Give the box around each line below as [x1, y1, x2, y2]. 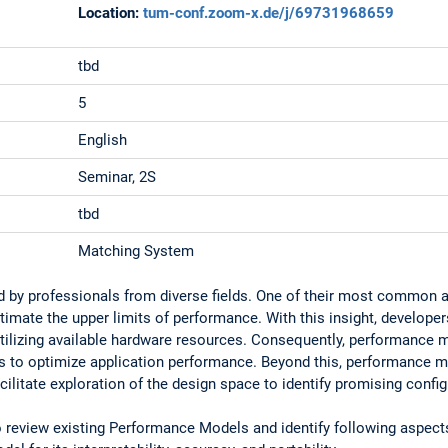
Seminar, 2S [78, 167, 157, 186]
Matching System [78, 241, 195, 260]
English [78, 130, 128, 149]
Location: [78, 4, 140, 23]
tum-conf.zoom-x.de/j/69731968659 [143, 4, 395, 23]
